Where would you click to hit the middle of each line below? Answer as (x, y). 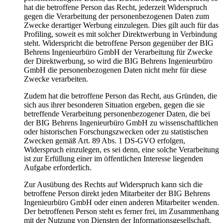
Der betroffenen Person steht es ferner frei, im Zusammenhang (121, 212)
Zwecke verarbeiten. (56, 79)
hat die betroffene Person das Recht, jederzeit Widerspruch (115, 7)
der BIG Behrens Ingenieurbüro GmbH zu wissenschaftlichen (121, 123)
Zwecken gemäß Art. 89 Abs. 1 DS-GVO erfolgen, (105, 141)
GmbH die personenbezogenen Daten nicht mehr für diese (115, 70)
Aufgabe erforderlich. (58, 168)
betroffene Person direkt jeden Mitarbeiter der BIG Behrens (117, 194)
